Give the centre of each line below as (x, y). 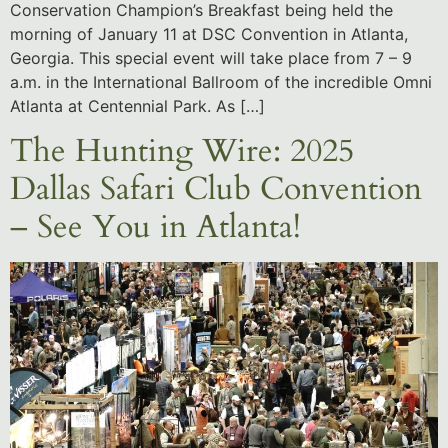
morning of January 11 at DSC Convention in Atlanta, (209, 33)
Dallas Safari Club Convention (216, 189)
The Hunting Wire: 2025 (182, 151)
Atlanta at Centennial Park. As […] (137, 105)
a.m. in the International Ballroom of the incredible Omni (221, 81)
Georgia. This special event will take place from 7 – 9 (211, 57)
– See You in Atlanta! (155, 227)
